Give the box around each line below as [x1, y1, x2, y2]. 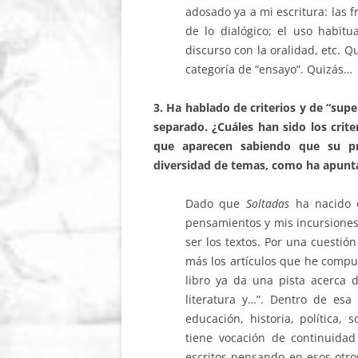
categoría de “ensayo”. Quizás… [185, 62, 352, 77]
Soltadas [246, 196, 296, 211]
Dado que [185, 196, 246, 211]
